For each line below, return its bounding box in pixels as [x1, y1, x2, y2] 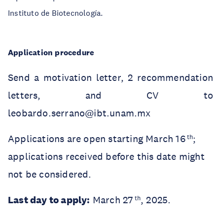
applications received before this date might [8, 150, 205, 162]
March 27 [90, 194, 133, 206]
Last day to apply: [8, 194, 90, 206]
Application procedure [8, 47, 95, 58]
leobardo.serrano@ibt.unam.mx [8, 107, 151, 119]
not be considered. [8, 168, 92, 180]
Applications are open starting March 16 [8, 133, 185, 145]
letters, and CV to [8, 89, 213, 101]
